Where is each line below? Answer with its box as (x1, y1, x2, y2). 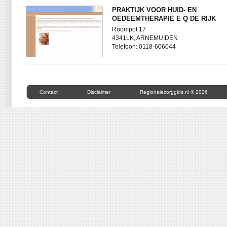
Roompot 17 (112, 26, 146, 33)
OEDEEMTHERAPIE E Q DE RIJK (112, 15, 216, 22)
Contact (40, 89, 58, 95)
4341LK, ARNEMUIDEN (112, 34, 178, 42)
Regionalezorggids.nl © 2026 (140, 89, 208, 95)
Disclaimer (87, 89, 110, 95)
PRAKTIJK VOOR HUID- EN (112, 6, 197, 14)
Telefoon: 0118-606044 (112, 43, 176, 50)
